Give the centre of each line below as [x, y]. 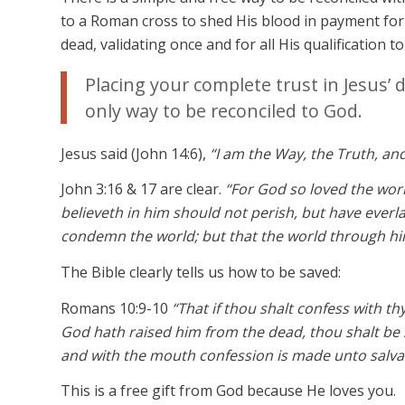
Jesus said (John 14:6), [135, 153]
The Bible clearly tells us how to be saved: [201, 272]
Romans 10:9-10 [116, 308]
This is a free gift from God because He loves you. [228, 391]
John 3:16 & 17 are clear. [143, 189]
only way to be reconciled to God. [224, 111]
